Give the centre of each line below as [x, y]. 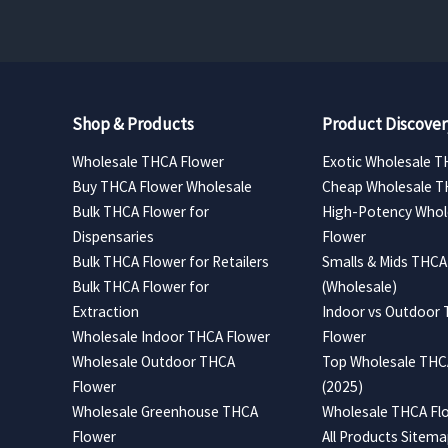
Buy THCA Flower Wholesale [162, 186]
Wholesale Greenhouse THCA [165, 411]
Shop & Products [133, 123]
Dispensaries [113, 236]
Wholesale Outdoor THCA [153, 361]
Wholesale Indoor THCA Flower [171, 336]
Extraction [105, 311]
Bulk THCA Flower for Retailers [170, 261]
